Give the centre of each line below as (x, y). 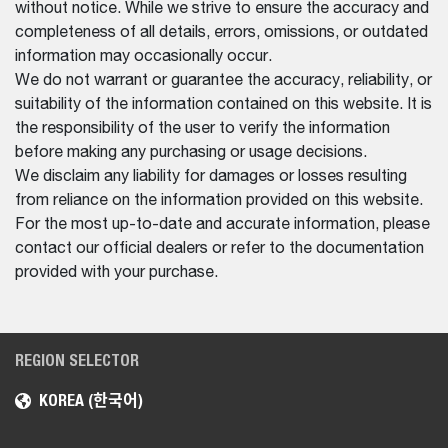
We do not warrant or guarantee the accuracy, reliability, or (223, 80)
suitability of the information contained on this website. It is (223, 104)
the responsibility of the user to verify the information (202, 128)
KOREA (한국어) (91, 400)
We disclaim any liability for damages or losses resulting (211, 176)
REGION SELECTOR (77, 360)
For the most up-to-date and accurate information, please (222, 224)
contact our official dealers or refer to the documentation (219, 248)
